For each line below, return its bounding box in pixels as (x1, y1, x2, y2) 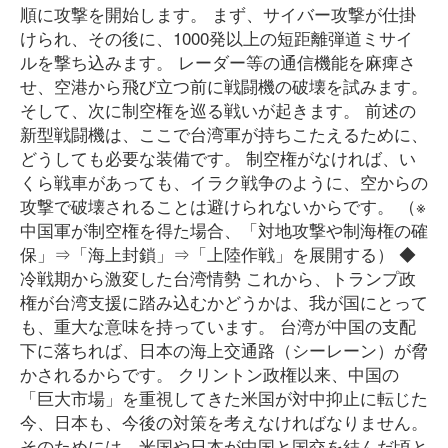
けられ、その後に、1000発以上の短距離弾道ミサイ (20, 25, 413, 50)
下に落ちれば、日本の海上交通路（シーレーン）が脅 (20, 337, 428, 362)
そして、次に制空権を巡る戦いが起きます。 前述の (20, 97, 416, 122)
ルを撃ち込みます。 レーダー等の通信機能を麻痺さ (20, 49, 416, 74)
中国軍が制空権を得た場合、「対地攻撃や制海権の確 (20, 217, 428, 242)
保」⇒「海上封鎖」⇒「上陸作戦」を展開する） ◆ (20, 241, 416, 266)
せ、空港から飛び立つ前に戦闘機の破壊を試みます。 (20, 73, 428, 98)
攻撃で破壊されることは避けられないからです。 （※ (20, 193, 426, 218)
